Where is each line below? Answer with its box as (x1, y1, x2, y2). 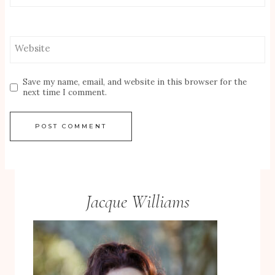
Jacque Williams (85, 190, 190, 214)
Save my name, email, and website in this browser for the (23, 76, 247, 88)
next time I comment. (23, 87, 107, 98)
